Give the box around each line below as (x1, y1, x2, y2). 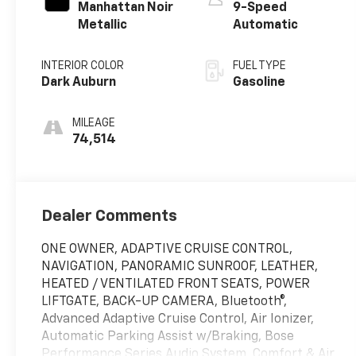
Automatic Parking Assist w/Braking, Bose (41, 330, 295, 343)
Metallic (78, 18, 128, 32)
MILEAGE (72, 117, 116, 129)
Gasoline (232, 75, 285, 89)
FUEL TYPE (232, 60, 286, 72)
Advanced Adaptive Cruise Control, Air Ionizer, (41, 312, 315, 326)
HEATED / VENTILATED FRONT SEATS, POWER (41, 277, 311, 291)
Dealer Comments (41, 207, 178, 224)
